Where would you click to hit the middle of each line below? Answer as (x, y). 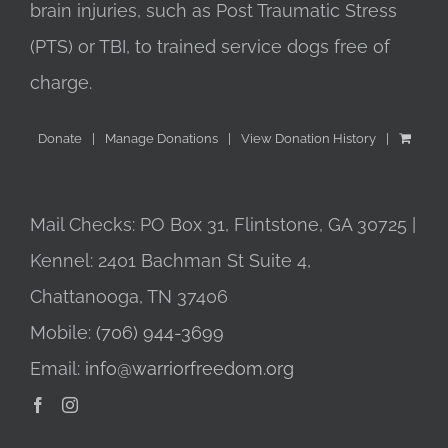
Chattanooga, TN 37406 (129, 297)
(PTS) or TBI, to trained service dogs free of (210, 47)
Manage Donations (161, 139)
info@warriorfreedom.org (189, 369)
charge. (61, 83)
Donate (59, 139)
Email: (57, 369)
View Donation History (308, 139)
